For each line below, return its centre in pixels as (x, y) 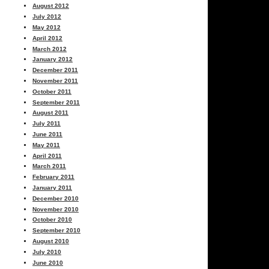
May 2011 (47, 145)
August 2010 (51, 241)
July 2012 (47, 17)
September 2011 (56, 102)
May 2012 (47, 27)
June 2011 (48, 134)
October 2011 (52, 91)
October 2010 (53, 220)
